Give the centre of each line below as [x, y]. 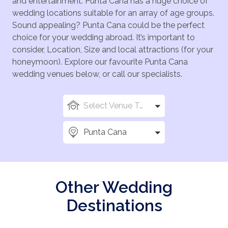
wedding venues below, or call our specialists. [97, 74]
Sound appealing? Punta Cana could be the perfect [108, 25]
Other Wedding [114, 187]
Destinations [114, 206]
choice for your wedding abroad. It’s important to [104, 38]
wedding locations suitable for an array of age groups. [113, 13]
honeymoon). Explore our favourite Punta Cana [100, 62]
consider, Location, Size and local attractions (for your [113, 50]
